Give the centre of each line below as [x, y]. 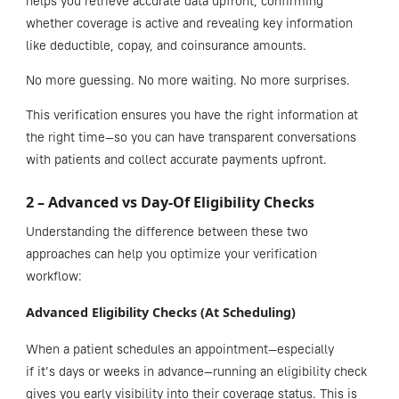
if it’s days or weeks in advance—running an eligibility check [196, 371]
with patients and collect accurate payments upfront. [176, 159]
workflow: [53, 276]
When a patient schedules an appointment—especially [179, 349]
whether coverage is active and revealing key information [189, 23]
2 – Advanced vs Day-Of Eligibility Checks [171, 202]
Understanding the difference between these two [167, 231]
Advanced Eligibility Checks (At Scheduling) [162, 312]
